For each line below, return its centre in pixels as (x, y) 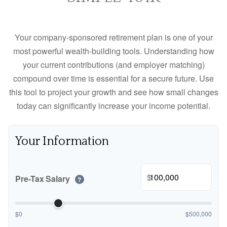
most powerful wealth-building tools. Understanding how (113, 51)
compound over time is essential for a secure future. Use (113, 78)
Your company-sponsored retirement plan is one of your (113, 37)
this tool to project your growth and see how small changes (113, 92)
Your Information (62, 141)
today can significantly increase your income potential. (113, 106)
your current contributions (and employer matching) (113, 65)
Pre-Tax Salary (44, 178)
